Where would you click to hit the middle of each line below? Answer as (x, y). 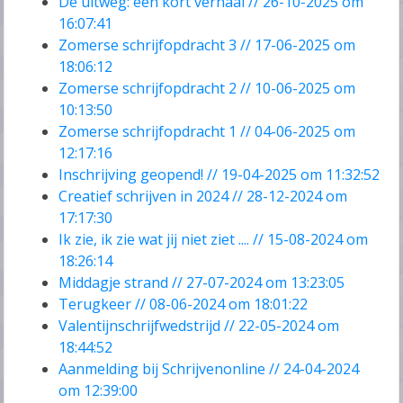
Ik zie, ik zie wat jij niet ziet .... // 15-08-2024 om (214, 240)
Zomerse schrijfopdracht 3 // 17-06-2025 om (207, 45)
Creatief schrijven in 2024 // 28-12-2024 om (203, 197)
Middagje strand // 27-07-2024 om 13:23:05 (202, 283)
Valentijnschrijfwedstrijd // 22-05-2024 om (199, 326)
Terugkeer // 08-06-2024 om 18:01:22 (184, 304)
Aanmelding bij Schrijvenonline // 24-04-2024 (209, 369)
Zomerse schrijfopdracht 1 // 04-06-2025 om (207, 132)
